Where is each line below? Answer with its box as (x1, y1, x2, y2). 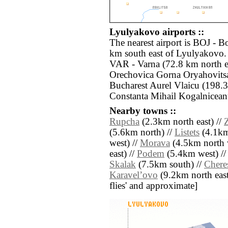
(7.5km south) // (136, 159, 204, 170)
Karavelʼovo (109, 170, 158, 181)
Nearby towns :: (109, 106, 176, 117)
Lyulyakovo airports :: (109, 27, 204, 38)
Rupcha (109, 117, 139, 127)
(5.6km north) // (109, 127, 175, 138)
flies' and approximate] (109, 181, 197, 191)
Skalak (109, 159, 136, 170)
